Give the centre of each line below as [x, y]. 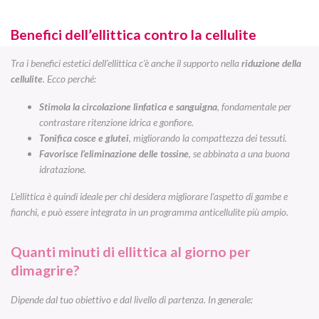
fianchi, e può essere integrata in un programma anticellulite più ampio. [150, 211]
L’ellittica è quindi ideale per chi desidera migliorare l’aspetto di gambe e [149, 196]
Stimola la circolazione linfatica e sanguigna [128, 106]
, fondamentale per [254, 106]
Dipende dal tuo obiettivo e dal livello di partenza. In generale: [132, 299]
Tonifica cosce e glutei [84, 137]
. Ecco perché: [69, 79]
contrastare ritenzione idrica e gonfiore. [116, 122]
